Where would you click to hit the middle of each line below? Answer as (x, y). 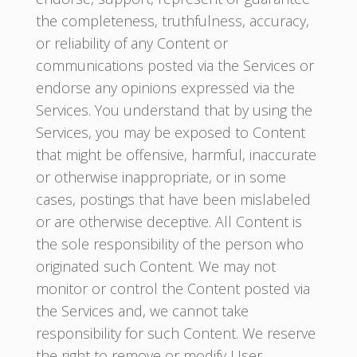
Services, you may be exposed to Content (170, 132)
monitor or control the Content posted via (173, 288)
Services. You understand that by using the (174, 110)
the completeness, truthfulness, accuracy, (172, 21)
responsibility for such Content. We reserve (175, 333)
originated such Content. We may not (155, 266)
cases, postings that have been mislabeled (173, 199)
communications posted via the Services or (175, 65)
